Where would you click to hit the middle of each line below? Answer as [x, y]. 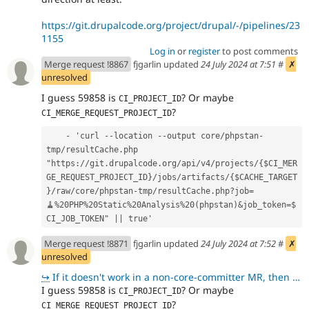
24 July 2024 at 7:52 [238, 244]
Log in [162, 51]
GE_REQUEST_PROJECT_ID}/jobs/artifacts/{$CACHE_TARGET [172, 177]
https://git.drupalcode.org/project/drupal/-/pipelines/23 [171, 26]
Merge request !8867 [86, 64]
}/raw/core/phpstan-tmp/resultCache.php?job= [150, 191]
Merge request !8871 [86, 244]
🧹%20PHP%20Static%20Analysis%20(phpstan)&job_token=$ [171, 205]
